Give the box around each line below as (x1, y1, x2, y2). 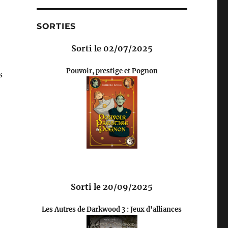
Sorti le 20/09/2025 (71, 181, 153, 192)
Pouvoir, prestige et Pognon (66, 66, 158, 75)
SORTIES (36, 21, 76, 31)
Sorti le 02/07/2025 (71, 43, 153, 53)
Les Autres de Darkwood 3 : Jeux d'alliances (42, 205, 182, 214)
